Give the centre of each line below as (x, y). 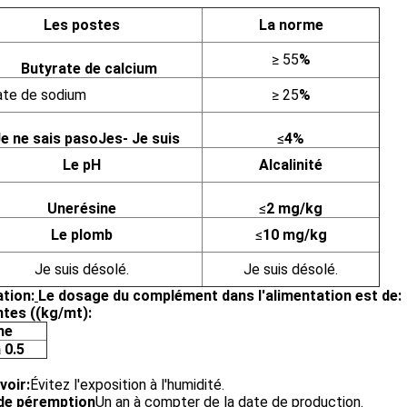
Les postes (81, 25)
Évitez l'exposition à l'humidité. (127, 385)
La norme (291, 25)
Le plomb (81, 235)
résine (94, 208)
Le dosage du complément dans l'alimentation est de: (220, 296)
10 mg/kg (294, 235)
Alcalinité (291, 165)
